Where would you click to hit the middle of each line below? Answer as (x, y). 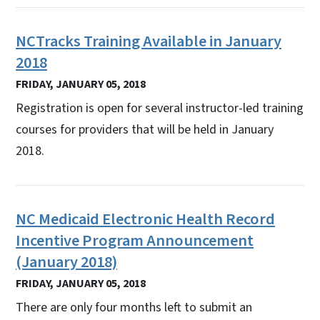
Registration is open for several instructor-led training (160, 108)
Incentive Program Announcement (135, 240)
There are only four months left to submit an (134, 307)
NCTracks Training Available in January (149, 41)
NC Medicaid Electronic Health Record (145, 219)
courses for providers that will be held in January (145, 129)
